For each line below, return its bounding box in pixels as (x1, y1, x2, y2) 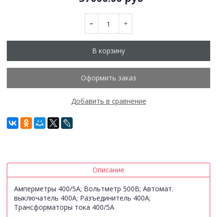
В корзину (92, 46, 125, 56)
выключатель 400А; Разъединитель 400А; (14, 193, 151, 202)
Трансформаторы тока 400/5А (14, 202, 114, 212)
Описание (93, 165, 124, 174)
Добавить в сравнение (71, 96, 146, 106)
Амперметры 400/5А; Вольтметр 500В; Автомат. (14, 184, 173, 193)
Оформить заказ (81, 73, 136, 83)
